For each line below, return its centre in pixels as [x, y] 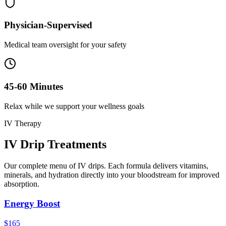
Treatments [77, 145]
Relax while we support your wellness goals [74, 106]
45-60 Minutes [34, 86]
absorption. [22, 184]
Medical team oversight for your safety [65, 45]
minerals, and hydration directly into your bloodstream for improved [112, 175]
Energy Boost [32, 204]
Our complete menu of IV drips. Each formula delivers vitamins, [106, 166]
